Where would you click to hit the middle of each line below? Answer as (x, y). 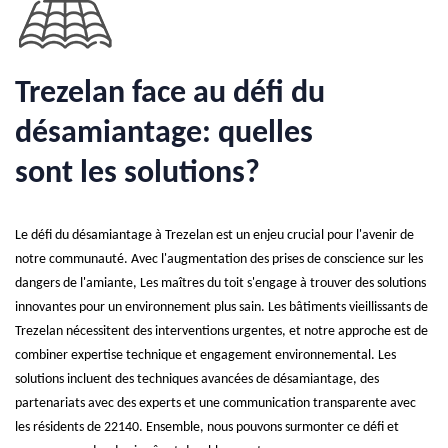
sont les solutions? (137, 174)
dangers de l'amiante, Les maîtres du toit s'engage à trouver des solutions (220, 283)
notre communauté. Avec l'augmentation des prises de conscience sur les (219, 259)
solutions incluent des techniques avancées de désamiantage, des (197, 379)
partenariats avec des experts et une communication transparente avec (215, 403)
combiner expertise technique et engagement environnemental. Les (205, 355)
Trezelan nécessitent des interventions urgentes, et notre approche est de (221, 331)
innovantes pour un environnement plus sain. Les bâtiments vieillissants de (221, 307)
